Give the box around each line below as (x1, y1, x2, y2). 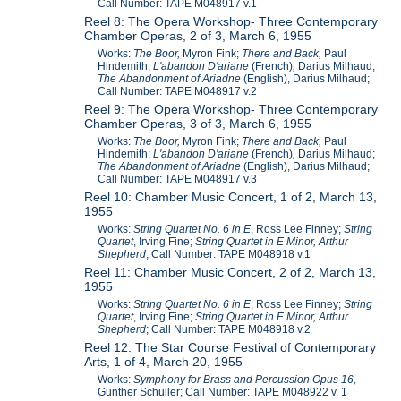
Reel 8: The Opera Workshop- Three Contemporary (84, 13, 379, 29)
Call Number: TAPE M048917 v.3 (98, 172, 258, 185)
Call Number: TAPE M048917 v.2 (98, 84, 258, 98)
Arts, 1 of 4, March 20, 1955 (84, 354, 243, 369)
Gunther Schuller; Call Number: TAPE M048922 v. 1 (98, 385, 348, 398)
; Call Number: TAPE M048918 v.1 (146, 247, 311, 260)
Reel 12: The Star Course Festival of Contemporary (84, 339, 377, 354)
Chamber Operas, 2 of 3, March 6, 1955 (84, 28, 312, 43)
